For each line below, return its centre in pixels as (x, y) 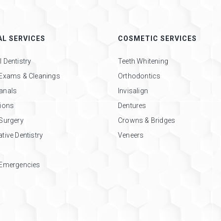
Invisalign (133, 91)
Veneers (131, 135)
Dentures (132, 106)
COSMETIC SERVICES (157, 38)
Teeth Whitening (143, 61)
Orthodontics (139, 76)
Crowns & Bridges (147, 120)
